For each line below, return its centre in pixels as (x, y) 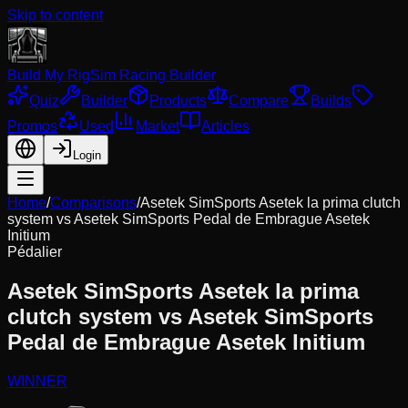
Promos (32, 126)
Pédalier (35, 252)
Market (158, 126)
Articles (225, 126)
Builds (331, 101)
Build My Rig (49, 75)
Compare (259, 101)
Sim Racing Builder (153, 75)
